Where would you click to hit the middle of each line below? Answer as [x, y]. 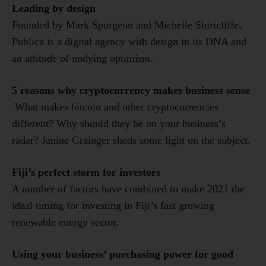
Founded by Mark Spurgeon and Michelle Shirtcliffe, [127, 25]
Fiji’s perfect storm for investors [86, 172]
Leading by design [54, 9]
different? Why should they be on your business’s [119, 124]
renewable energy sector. [65, 222]
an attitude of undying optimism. [83, 58]
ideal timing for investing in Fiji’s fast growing [113, 206]
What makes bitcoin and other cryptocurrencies [115, 107]
